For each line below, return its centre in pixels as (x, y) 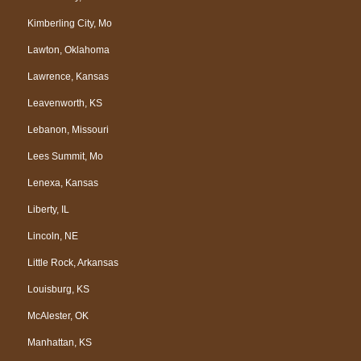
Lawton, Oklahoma (68, 50)
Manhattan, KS (60, 342)
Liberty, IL (48, 209)
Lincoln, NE (53, 236)
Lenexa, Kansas (63, 183)
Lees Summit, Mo (65, 156)
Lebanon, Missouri (68, 129)
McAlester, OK (58, 315)
